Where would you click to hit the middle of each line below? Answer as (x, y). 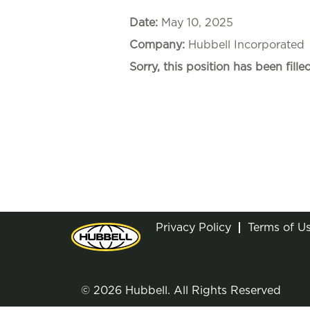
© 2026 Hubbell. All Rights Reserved (181, 291)
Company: (159, 45)
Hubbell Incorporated (246, 45)
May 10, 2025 (197, 23)
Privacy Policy (193, 228)
